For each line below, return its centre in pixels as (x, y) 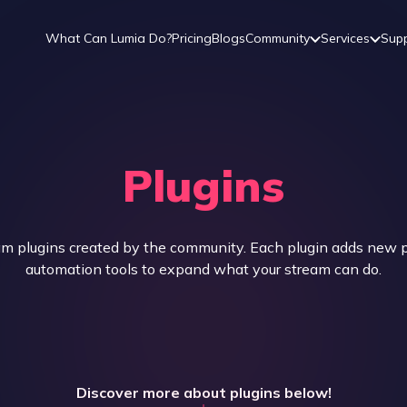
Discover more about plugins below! (203, 392)
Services (345, 38)
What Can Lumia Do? (108, 38)
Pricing (191, 38)
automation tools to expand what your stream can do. (203, 269)
